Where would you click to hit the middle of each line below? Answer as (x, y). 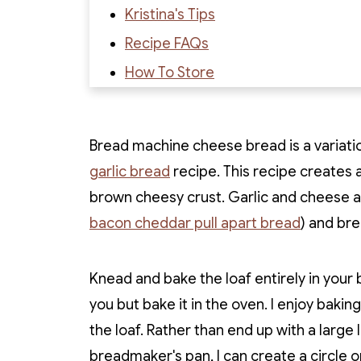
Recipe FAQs (167, 44)
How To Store (170, 73)
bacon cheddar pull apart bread (195, 224)
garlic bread (130, 172)
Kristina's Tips (170, 15)
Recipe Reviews (177, 131)
